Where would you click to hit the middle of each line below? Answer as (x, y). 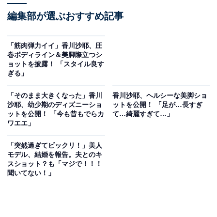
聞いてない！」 (31, 173)
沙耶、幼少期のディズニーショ (55, 105)
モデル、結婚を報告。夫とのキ (55, 155)
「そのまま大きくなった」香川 (55, 96)
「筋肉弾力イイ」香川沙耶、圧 (55, 46)
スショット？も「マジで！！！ (55, 164)
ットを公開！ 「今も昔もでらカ (56, 114)
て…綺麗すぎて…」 (143, 114)
